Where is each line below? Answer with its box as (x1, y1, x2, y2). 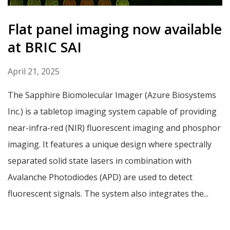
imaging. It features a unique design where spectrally (8, 139, 212, 150)
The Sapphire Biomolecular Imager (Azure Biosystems (8, 89, 216, 101)
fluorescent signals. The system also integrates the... (8, 188, 208, 200)
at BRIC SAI (8, 37, 82, 57)
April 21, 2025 (8, 66, 60, 78)
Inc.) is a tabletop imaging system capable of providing (8, 106, 217, 118)
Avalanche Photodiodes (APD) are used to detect (8, 171, 193, 183)
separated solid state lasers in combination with (8, 155, 191, 167)
